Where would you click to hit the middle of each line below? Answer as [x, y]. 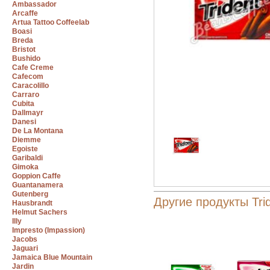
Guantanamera [38, 185]
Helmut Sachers [40, 212]
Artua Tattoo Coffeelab [51, 22]
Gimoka [25, 167]
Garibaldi [27, 158]
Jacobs [25, 239]
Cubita [23, 104]
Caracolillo [30, 86]
